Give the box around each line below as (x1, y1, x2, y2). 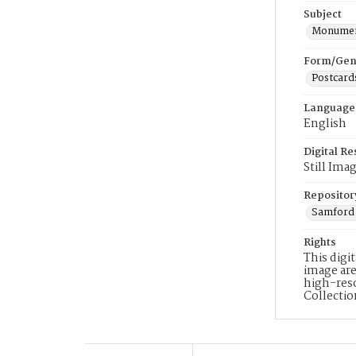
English (304, 114, 346, 133)
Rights (304, 234, 336, 251)
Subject (304, 6, 342, 23)
